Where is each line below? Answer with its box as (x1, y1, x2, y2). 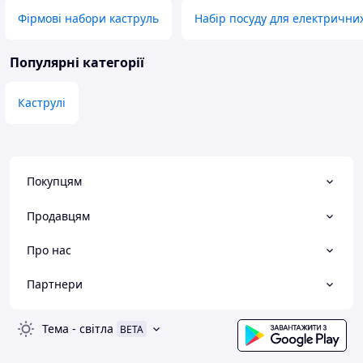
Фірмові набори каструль (18, 11, 159, 27)
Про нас (27, 241, 71, 258)
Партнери (27, 276, 83, 293)
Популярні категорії (10, 53, 144, 72)
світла (79, 321, 113, 337)
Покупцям (27, 173, 82, 190)
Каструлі (18, 95, 66, 111)
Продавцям (27, 207, 90, 224)
